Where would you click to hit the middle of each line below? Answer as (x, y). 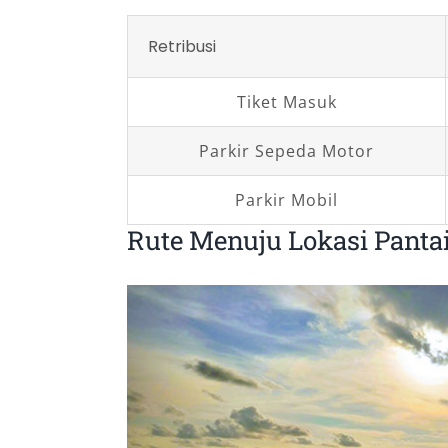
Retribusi (182, 47)
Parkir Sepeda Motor (286, 151)
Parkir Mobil (286, 200)
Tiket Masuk (286, 102)
